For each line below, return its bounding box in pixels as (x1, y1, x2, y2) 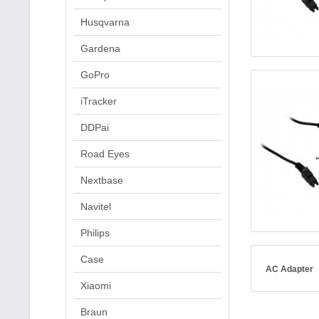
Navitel (80, 201, 111, 212)
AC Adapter (266, 264, 315, 275)
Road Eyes (80, 148, 130, 159)
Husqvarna (80, 16, 130, 28)
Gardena (80, 43, 120, 54)
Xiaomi (80, 280, 111, 291)
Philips (80, 227, 110, 239)
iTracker (80, 95, 117, 107)
